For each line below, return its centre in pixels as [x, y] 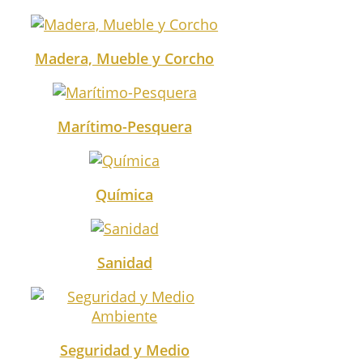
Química [125, 194]
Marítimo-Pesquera [124, 126]
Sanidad [124, 262]
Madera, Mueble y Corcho [125, 58]
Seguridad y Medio [124, 350]
